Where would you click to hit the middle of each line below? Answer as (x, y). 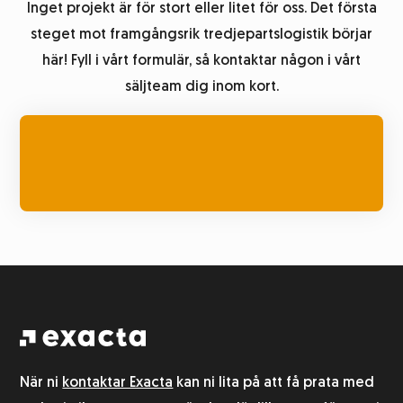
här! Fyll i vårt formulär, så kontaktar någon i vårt (201, 62)
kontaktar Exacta (118, 384)
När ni (41, 384)
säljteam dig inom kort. (201, 88)
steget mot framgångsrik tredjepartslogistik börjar (201, 36)
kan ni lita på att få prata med (274, 384)
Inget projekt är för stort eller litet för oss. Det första (201, 9)
